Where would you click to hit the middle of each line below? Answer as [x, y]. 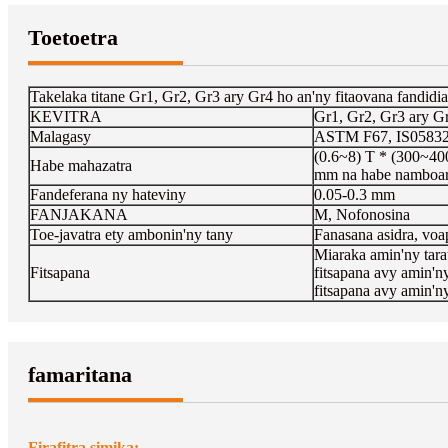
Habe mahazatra [81, 165]
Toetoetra [73, 37]
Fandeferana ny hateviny [108, 194]
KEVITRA [66, 116]
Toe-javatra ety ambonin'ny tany [131, 234]
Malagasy [60, 136]
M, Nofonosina [362, 214]
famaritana [80, 374]
